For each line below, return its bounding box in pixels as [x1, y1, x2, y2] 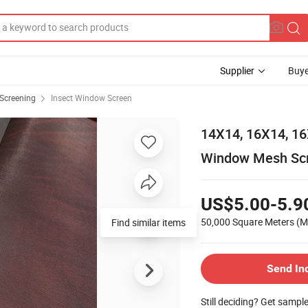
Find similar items [111, 215, 186, 229]
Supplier [220, 64, 254, 77]
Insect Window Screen [51, 92, 132, 103]
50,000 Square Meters [201, 214, 294, 228]
